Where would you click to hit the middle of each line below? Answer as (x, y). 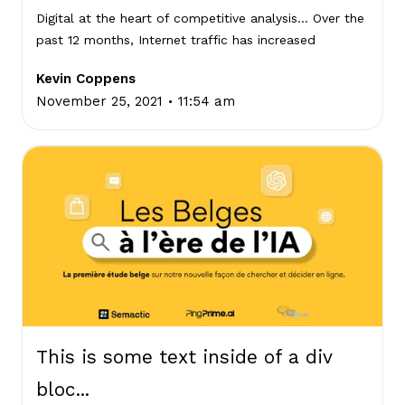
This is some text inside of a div (184, 356)
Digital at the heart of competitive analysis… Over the (200, 19)
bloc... (63, 389)
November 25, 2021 (99, 102)
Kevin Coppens (86, 79)
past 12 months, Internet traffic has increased (176, 40)
